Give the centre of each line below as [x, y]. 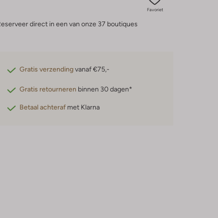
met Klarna [83, 107]
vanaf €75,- [92, 69]
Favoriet [155, 10]
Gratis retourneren [48, 89]
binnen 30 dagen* [105, 89]
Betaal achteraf [43, 107]
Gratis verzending [47, 69]
